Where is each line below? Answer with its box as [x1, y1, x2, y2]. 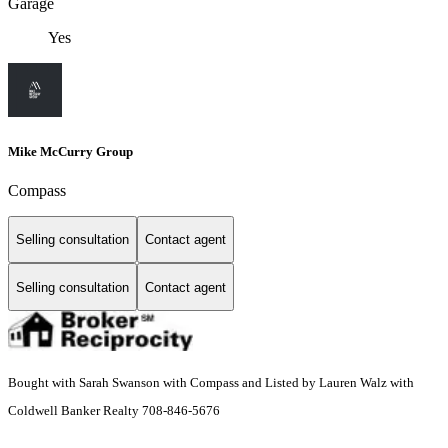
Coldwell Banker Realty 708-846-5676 [8, 403, 220, 419]
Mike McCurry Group [8, 143, 133, 159]
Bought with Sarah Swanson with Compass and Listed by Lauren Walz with [8, 375, 414, 391]
